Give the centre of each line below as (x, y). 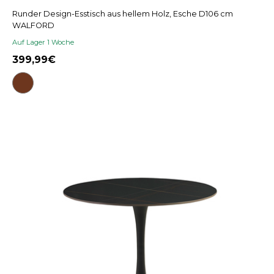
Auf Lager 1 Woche (43, 42)
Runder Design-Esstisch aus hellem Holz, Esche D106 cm (123, 13)
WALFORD (33, 25)
